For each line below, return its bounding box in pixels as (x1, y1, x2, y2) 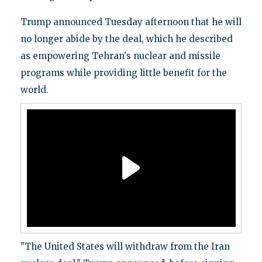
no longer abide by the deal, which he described (20, 33, 233, 44)
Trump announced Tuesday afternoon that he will (20, 16, 242, 27)
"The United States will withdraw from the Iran (20, 240, 230, 252)
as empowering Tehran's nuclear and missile (20, 50, 220, 61)
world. (20, 84, 49, 95)
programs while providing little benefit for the (20, 67, 227, 78)
